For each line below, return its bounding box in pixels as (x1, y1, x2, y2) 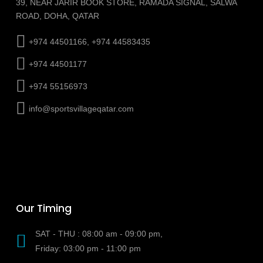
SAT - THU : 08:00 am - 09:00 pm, (35, 229, 163, 239)
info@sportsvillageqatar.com (28, 103, 134, 113)
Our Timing (15, 201, 72, 216)
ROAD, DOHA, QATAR (15, 11, 99, 21)
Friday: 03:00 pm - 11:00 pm (35, 244, 141, 254)
